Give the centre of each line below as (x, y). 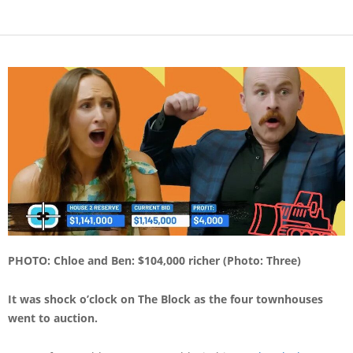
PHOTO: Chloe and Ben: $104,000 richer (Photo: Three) (154, 260)
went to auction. (54, 318)
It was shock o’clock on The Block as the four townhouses (165, 299)
